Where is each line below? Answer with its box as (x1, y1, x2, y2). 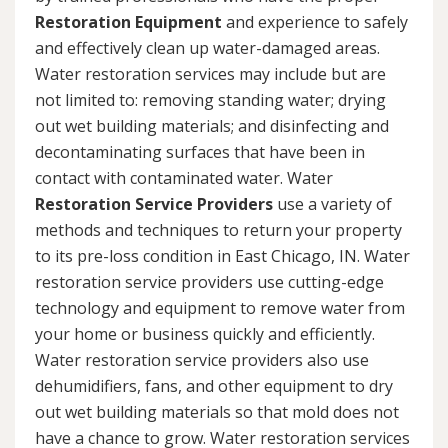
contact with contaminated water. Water (35, 167, 333, 190)
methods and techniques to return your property (35, 219, 402, 242)
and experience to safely (222, 11, 408, 34)
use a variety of (273, 193, 392, 216)
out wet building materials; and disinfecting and (35, 115, 389, 138)
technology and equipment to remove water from (35, 297, 405, 320)
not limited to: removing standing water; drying (35, 89, 386, 112)
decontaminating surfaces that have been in (35, 141, 365, 164)
